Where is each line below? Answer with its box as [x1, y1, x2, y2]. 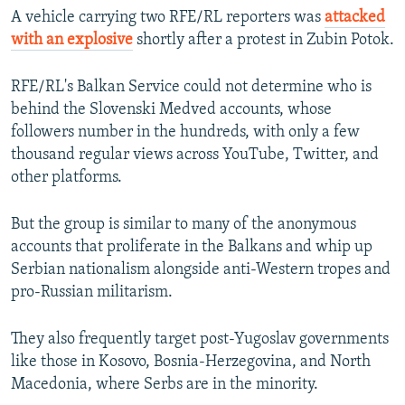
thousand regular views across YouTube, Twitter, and [11, 146, 379, 164]
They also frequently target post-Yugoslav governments [11, 330, 389, 348]
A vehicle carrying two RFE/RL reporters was [11, 8, 325, 26]
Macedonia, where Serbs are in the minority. [11, 375, 318, 393]
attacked [325, 8, 385, 26]
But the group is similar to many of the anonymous [11, 215, 356, 233]
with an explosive [11, 31, 133, 49]
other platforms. [11, 168, 122, 186]
